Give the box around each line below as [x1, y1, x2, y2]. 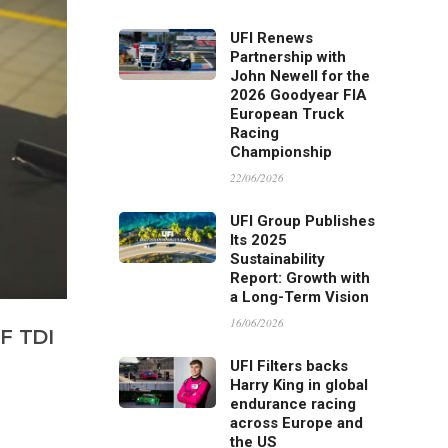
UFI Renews [230, 29, 314, 47]
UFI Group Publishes [230, 212, 376, 230]
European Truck [230, 105, 345, 123]
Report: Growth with [230, 269, 371, 287]
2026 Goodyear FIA [230, 86, 368, 104]
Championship [230, 143, 333, 161]
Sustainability [230, 250, 326, 268]
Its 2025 [230, 231, 288, 249]
